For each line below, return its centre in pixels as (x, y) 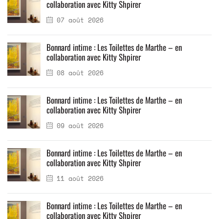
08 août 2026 (78, 73)
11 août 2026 (78, 178)
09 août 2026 (78, 126)
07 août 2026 (78, 20)
